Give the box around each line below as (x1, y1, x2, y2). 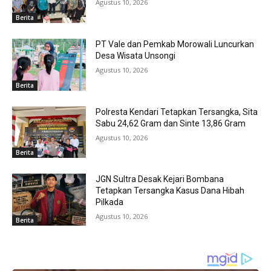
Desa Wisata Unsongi (96, 50, 176, 60)
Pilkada (96, 197, 124, 207)
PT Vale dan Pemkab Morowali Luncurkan (96, 39, 255, 49)
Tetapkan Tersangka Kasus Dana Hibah (96, 186, 245, 196)
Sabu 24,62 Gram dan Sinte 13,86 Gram (96, 118, 246, 128)
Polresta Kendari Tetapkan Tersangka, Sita (96, 106, 258, 117)
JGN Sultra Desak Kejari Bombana (96, 174, 224, 184)
